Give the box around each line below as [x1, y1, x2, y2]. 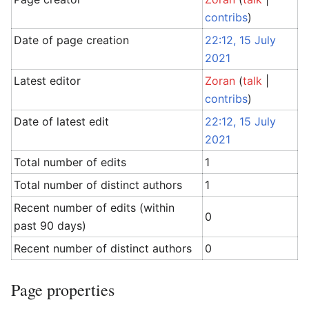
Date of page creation [14, 33, 130, 47]
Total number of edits [14, 155, 127, 169]
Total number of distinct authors [14, 178, 183, 192]
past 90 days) [14, 219, 87, 232]
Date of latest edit [14, 114, 110, 128]
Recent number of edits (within [14, 201, 175, 215]
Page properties [11, 279, 114, 301]
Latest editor [14, 74, 81, 88]
